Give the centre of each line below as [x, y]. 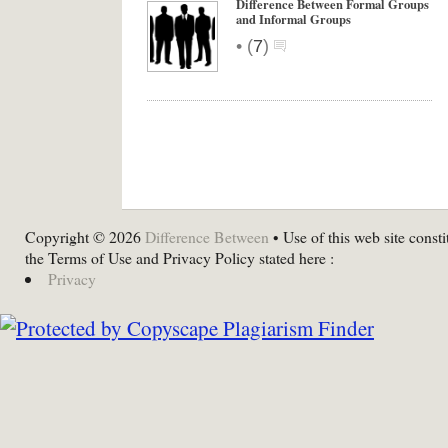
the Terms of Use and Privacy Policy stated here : [179, 257]
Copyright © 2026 [85, 236]
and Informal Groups [295, 19]
